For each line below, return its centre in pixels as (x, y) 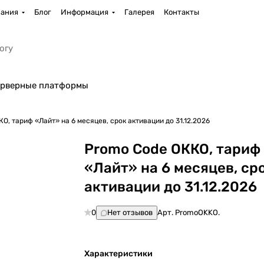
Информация (84, 12)
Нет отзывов (130, 212)
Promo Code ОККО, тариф (173, 149)
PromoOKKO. (198, 212)
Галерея (139, 12)
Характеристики (119, 254)
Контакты (181, 12)
